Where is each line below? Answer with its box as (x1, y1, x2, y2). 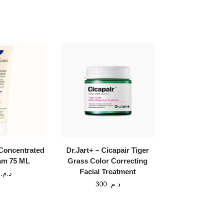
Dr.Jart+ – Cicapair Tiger (66, 145, 149, 154)
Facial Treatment (79, 167, 136, 176)
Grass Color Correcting (68, 156, 148, 165)
